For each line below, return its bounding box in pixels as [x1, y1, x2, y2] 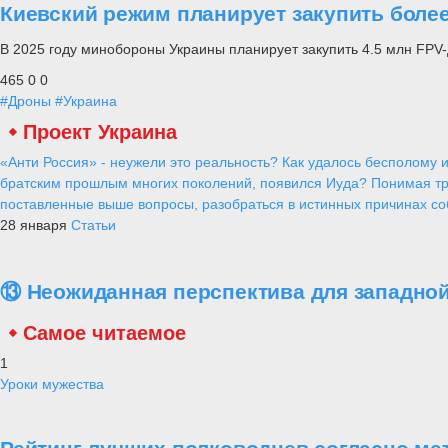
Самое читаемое [23, 322, 186, 345]
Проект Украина [23, 120, 177, 143]
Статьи [71, 216, 116, 233]
